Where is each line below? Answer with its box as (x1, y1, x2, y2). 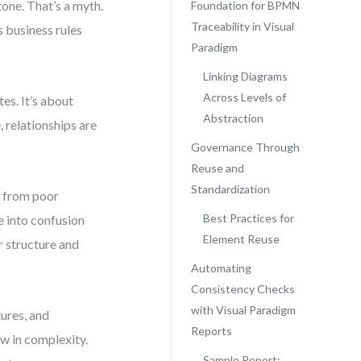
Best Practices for (202, 211, 294, 225)
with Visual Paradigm (190, 303, 296, 317)
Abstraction (202, 111, 263, 125)
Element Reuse (202, 232, 280, 246)
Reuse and (190, 161, 244, 175)
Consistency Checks (190, 282, 295, 296)
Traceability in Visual (190, 19, 294, 33)
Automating (190, 261, 251, 275)
